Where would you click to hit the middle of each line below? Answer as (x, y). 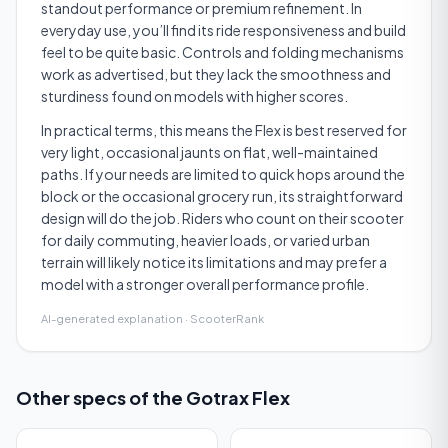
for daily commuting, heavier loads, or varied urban (205, 240)
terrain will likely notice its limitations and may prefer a (214, 262)
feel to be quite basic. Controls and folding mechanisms (222, 52)
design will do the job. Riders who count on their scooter (222, 218)
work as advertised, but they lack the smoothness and (216, 74)
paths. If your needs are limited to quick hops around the (223, 174)
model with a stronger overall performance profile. (205, 284)
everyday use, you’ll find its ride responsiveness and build (223, 30)
